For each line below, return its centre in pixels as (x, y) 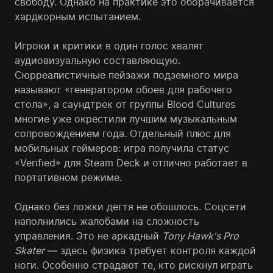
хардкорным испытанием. (78, 16)
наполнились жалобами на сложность (107, 221)
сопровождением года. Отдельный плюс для (123, 133)
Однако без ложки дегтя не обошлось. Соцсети (130, 207)
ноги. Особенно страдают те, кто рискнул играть (134, 265)
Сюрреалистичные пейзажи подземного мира (126, 75)
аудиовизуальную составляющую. (97, 60)
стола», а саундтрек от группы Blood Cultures (125, 104)
